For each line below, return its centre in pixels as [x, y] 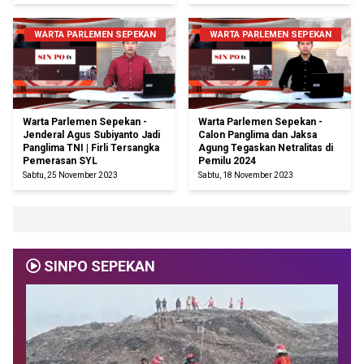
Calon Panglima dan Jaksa [258, 135]
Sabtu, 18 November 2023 [246, 175]
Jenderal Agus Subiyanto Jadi [91, 135]
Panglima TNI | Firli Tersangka [91, 148]
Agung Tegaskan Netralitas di [266, 148]
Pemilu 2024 [227, 161]
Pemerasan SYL [60, 161]
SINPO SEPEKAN [98, 266]
